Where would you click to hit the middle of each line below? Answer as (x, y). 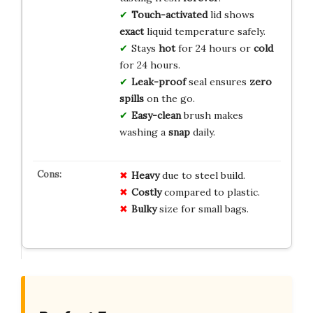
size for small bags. (202, 209)
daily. (202, 132)
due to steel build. (202, 175)
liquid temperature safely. (204, 31)
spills (131, 98)
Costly (146, 192)
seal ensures (217, 81)
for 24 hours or (214, 48)
